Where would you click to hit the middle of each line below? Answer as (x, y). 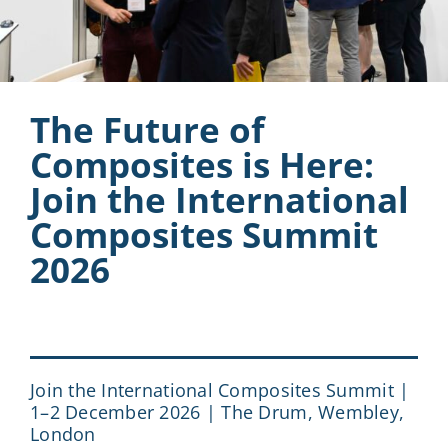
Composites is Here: (201, 163)
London (62, 433)
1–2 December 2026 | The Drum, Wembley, (217, 411)
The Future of (147, 128)
